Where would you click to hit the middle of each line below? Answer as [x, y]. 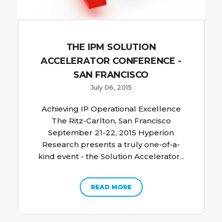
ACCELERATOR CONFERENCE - [111, 61]
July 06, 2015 [111, 87]
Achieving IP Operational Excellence [111, 109]
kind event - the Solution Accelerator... [111, 157]
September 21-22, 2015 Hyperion [111, 133]
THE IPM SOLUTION [111, 47]
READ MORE [111, 187]
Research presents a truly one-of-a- [111, 145]
